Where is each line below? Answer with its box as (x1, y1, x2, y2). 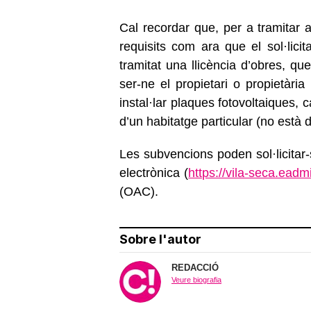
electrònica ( (119, 165, 189, 180)
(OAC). (119, 184, 169, 199)
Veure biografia (171, 275, 221, 284)
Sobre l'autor (119, 231, 201, 246)
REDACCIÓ (171, 262, 219, 273)
